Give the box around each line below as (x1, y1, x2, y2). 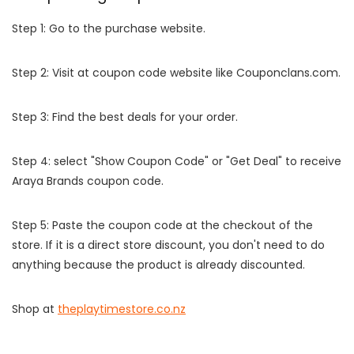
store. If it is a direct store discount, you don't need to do (12, 236, 325, 253)
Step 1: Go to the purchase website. (12, 20, 205, 36)
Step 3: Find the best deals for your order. (12, 108, 238, 125)
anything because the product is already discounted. (12, 256, 305, 273)
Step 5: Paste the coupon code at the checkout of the (12, 217, 313, 233)
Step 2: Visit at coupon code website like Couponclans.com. (12, 64, 341, 81)
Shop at (12, 300, 58, 317)
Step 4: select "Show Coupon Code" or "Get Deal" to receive (12, 153, 341, 169)
